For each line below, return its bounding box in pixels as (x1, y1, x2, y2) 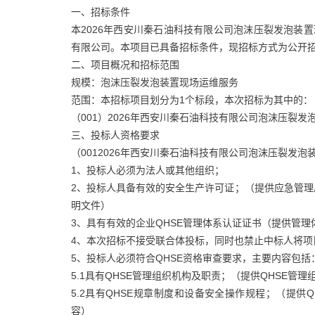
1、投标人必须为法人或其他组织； (70, 164, 224, 176)
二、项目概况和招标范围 (70, 58, 179, 70)
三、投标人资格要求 (70, 129, 160, 141)
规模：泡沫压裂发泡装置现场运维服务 (70, 76, 238, 88)
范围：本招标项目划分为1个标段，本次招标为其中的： (70, 94, 313, 105)
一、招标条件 (70, 6, 130, 18)
